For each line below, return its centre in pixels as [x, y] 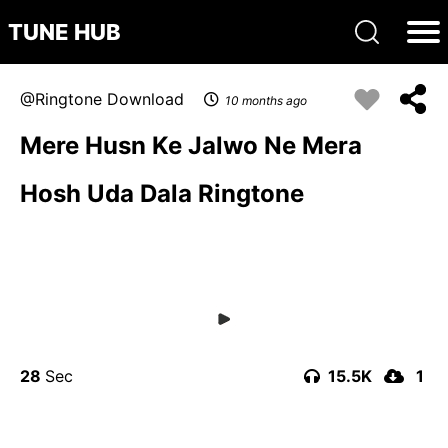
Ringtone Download [109, 99]
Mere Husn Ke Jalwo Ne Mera [191, 145]
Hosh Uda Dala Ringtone [162, 193]
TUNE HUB [64, 32]
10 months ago [266, 100]
